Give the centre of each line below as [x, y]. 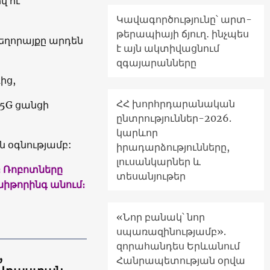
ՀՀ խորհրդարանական [176, 103]
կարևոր [137, 132]
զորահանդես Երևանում [178, 246]
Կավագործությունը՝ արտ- [184, 19]
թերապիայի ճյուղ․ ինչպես [183, 33]
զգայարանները [156, 62]
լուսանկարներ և [159, 161]
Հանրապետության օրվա [181, 260]
